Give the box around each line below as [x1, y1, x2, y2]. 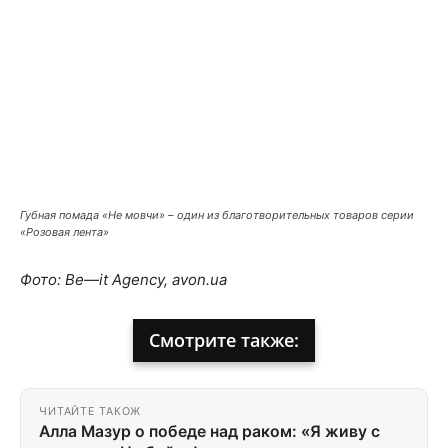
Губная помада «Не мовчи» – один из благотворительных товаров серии [20, 207, 414, 222]
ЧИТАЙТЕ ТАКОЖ [39, 404, 142, 418]
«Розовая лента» [20, 224, 109, 239]
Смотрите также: [149, 327, 299, 352]
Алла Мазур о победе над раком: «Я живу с [39, 421, 380, 441]
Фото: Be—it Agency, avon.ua [20, 269, 227, 289]
